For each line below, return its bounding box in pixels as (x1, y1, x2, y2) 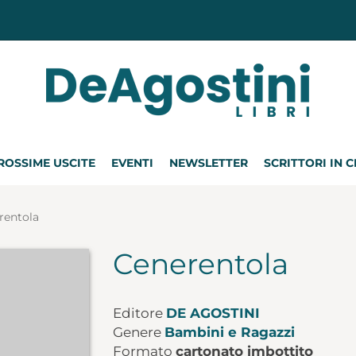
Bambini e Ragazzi (164, 324, 295, 340)
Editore (112, 305, 166, 321)
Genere (112, 324, 164, 340)
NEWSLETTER (169, 156, 248, 170)
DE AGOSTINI (165, 305, 260, 321)
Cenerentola (112, 246, 288, 281)
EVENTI (111, 156, 153, 170)
